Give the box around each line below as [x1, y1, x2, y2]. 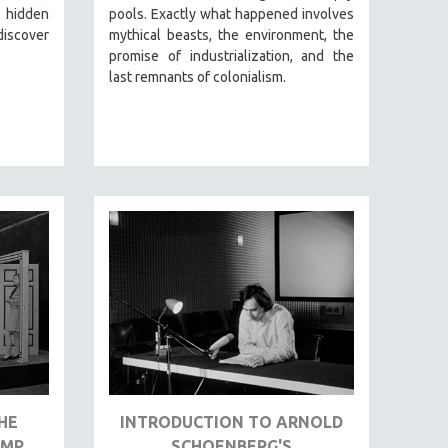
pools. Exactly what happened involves [109, 5, 354, 22]
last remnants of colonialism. [109, 68, 286, 85]
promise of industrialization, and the [109, 47, 354, 64]
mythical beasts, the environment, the [109, 26, 354, 43]
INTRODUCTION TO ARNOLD [120, 412, 343, 431]
